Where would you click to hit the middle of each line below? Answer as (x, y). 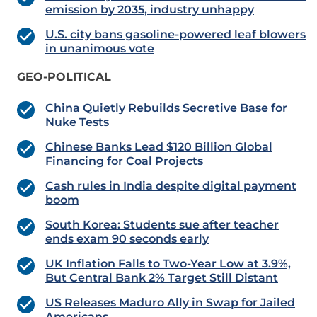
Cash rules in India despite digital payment (171, 186)
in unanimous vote (100, 49)
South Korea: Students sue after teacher (162, 225)
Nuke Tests (77, 122)
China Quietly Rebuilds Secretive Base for (166, 108)
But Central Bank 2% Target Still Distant (162, 278)
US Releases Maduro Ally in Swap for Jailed (170, 303)
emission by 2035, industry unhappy (150, 10)
